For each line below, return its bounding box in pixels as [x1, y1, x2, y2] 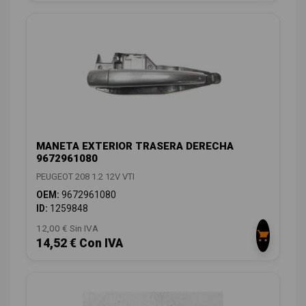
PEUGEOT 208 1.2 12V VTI [36, 171, 135, 182]
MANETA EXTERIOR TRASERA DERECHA [36, 139, 234, 152]
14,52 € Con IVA [36, 236, 123, 250]
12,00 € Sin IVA [36, 222, 98, 234]
